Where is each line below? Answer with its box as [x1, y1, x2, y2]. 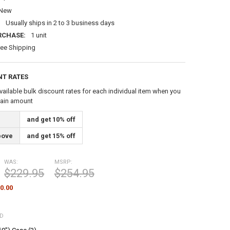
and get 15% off [26, 131, 75, 140]
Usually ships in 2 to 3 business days [5, 18, 114, 27]
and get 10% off [26, 115, 75, 123]
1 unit [30, 31, 47, 39]
